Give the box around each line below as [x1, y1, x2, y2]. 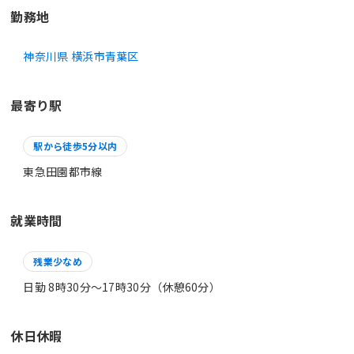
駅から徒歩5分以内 [33, 138, 118, 153]
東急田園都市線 [23, 163, 103, 179]
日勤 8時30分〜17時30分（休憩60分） [23, 278, 221, 295]
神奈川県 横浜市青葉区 [23, 47, 139, 64]
